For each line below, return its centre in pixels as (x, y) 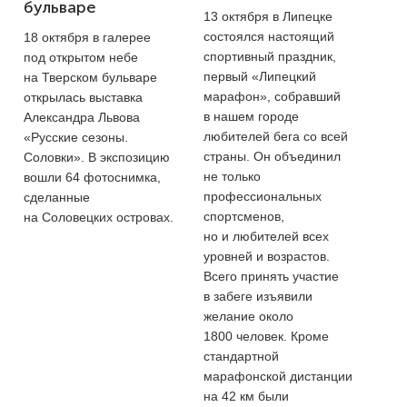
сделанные (57, 197)
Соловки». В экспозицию (97, 157)
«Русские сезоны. (76, 137)
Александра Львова (82, 117)
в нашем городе (251, 116)
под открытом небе (81, 57)
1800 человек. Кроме (266, 336)
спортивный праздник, (270, 56)
